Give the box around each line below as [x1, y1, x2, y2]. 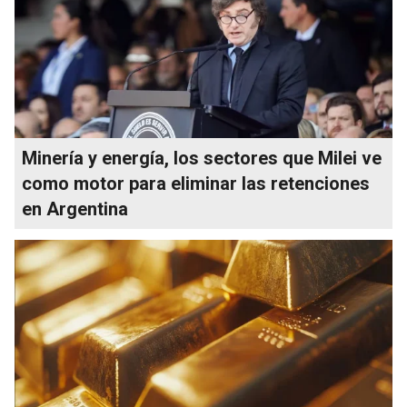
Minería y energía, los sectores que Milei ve [22, 146, 382, 169]
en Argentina [22, 197, 128, 220]
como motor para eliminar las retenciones [22, 172, 370, 194]
